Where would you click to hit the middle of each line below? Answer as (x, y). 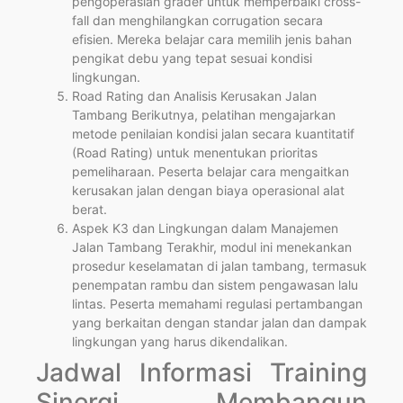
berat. (90, 209)
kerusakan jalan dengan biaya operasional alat (208, 190)
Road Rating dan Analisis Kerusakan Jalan (194, 95)
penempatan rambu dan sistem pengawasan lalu (215, 284)
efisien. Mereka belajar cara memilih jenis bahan (212, 39)
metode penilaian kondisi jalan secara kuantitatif (213, 133)
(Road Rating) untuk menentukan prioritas (195, 152)
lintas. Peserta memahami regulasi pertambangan (217, 303)
